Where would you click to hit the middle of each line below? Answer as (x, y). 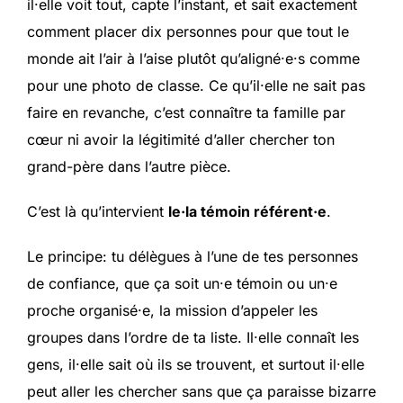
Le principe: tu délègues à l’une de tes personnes (193, 257)
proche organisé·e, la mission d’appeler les (172, 311)
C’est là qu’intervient (98, 212)
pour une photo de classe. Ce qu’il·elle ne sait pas (196, 86)
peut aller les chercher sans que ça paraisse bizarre (201, 392)
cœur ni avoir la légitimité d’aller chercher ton (181, 140)
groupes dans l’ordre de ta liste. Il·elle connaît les (193, 338)
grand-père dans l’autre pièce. (129, 167)
